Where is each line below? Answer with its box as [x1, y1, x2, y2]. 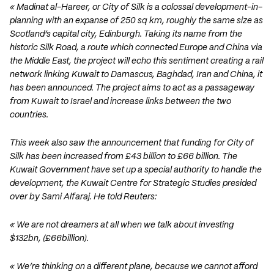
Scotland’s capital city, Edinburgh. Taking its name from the [10, 30, 242, 39]
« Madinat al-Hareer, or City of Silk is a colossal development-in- [10, 3, 262, 12]
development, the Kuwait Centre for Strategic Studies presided [10, 179, 256, 188]
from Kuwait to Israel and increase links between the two [10, 97, 231, 106]
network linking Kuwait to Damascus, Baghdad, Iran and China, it [10, 70, 262, 80]
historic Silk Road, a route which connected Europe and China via [10, 43, 262, 53]
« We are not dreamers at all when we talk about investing [10, 221, 234, 230]
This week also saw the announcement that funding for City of [10, 139, 254, 148]
